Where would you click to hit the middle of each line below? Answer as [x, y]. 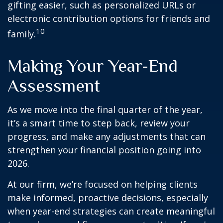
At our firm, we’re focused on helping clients [103, 184]
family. [22, 34]
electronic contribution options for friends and [109, 19]
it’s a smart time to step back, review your [99, 123]
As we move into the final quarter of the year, [105, 110]
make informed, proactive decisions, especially [108, 198]
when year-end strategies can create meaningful [111, 211]
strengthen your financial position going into [104, 150]
